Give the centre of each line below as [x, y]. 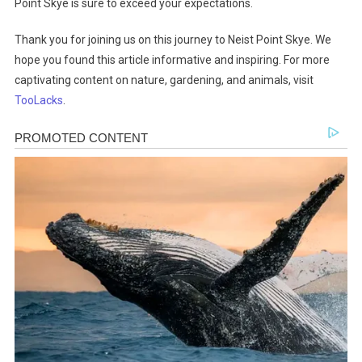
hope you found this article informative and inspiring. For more [172, 60]
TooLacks [38, 101]
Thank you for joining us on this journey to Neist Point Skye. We [173, 40]
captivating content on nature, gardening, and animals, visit [164, 80]
